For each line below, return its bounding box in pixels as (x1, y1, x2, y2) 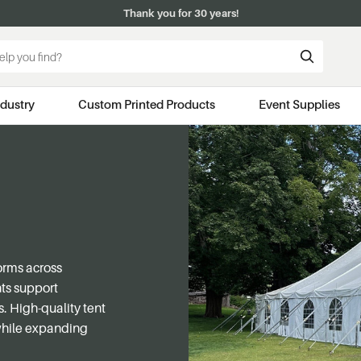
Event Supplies (258, 97, 340, 112)
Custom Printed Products (78, 97, 215, 112)
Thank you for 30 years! (122, 6, 239, 19)
